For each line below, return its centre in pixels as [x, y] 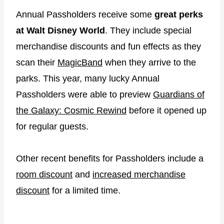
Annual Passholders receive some [84, 15]
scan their [37, 63]
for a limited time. [85, 191]
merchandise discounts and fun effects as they [108, 47]
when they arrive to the [149, 63]
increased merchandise [139, 175]
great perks [177, 15]
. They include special [148, 31]
